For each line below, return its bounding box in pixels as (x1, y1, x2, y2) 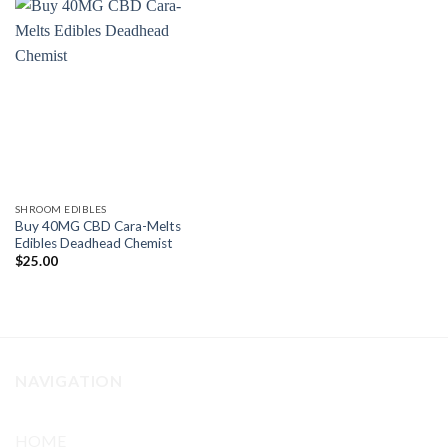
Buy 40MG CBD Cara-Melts (14, 217, 181, 234)
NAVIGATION (15, 370, 123, 390)
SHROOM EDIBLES (14, 203, 107, 216)
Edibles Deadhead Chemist (14, 234, 173, 251)
